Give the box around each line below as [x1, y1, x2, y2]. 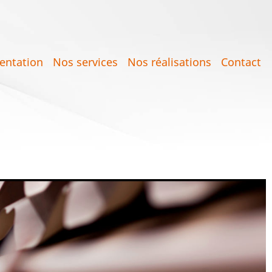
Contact [221, 55, 261, 70]
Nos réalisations [127, 55, 211, 70]
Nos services [53, 55, 118, 70]
